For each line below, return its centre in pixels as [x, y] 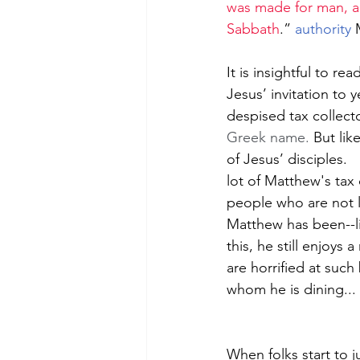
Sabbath [253, 29]
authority [323, 29]
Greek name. [270, 137]
